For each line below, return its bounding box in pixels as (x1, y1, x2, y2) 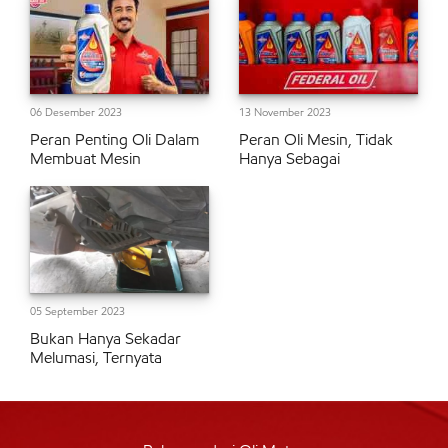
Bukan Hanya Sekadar (30, 329, 181, 349)
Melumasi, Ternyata (30, 348, 162, 368)
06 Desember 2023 (30, 104, 122, 119)
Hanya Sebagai (239, 148, 340, 168)
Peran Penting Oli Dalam (30, 129, 199, 149)
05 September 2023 (30, 304, 125, 319)
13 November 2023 (239, 104, 331, 119)
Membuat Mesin (30, 148, 141, 168)
